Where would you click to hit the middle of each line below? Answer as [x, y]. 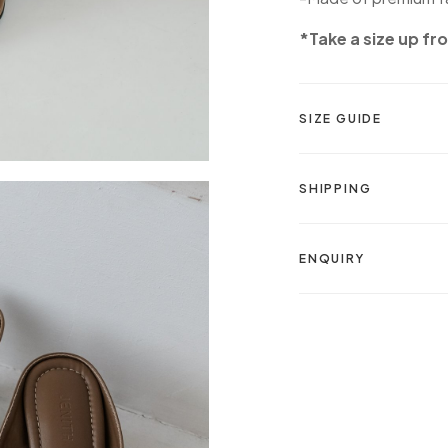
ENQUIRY [332, 259]
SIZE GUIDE [340, 119]
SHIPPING [335, 189]
